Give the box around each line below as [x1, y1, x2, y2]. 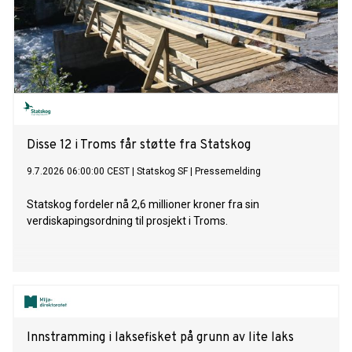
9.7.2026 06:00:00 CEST [27, 166, 130, 178]
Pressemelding [195, 166, 261, 178]
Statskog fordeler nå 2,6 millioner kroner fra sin [27, 198, 259, 211]
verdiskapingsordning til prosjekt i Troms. [27, 214, 228, 228]
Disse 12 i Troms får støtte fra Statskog [27, 137, 251, 154]
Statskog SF [137, 166, 188, 178]
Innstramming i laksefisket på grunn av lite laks [27, 330, 294, 346]
